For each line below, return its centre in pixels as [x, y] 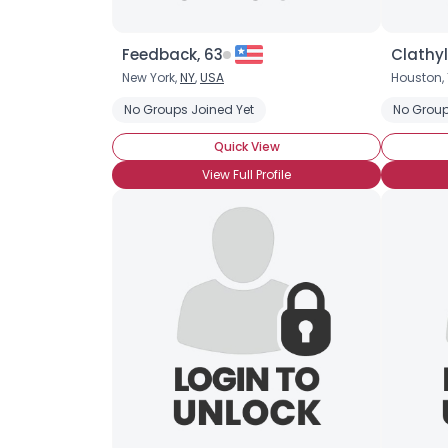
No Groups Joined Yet [189, 109]
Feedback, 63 [172, 54]
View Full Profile [246, 174]
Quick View [246, 146]
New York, [151, 77]
